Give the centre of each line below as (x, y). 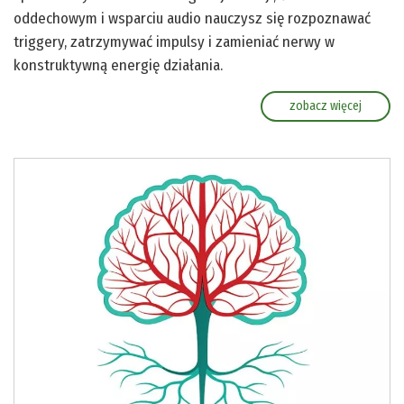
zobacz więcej (326, 106)
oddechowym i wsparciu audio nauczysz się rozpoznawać (192, 19)
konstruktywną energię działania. (118, 66)
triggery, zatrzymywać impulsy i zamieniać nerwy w (174, 42)
